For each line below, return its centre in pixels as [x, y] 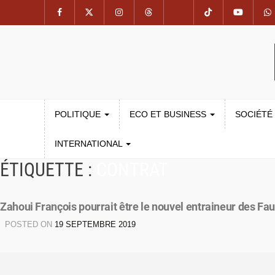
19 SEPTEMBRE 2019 [95, 225]
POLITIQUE [79, 114]
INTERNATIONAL [90, 144]
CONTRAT [132, 170]
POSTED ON [30, 225]
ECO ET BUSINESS [169, 114]
